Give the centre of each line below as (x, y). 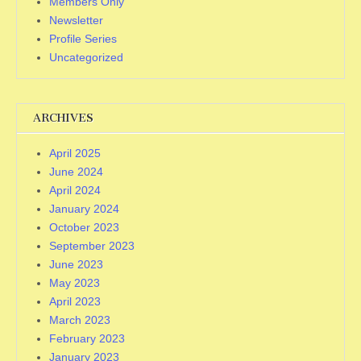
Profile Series (83, 39)
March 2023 (80, 320)
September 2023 (92, 246)
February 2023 (87, 338)
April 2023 (75, 301)
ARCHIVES (63, 118)
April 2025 (75, 153)
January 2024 (84, 209)
